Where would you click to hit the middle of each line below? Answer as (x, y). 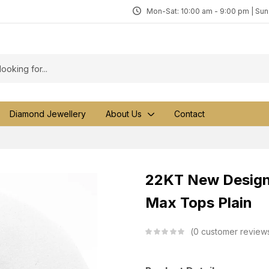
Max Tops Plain (199, 203)
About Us (124, 114)
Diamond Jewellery (48, 114)
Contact (189, 114)
